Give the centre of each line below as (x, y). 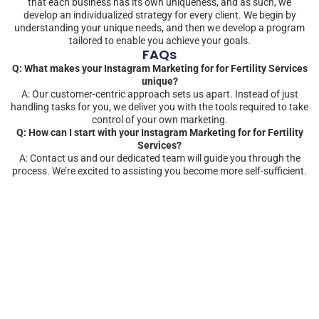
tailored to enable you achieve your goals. (159, 40)
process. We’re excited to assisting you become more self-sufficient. (159, 171)
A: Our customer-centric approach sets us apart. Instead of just (159, 94)
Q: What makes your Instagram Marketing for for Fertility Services (159, 68)
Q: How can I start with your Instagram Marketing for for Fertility (159, 132)
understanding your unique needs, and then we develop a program (159, 27)
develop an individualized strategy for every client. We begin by (159, 15)
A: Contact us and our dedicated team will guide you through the (159, 158)
